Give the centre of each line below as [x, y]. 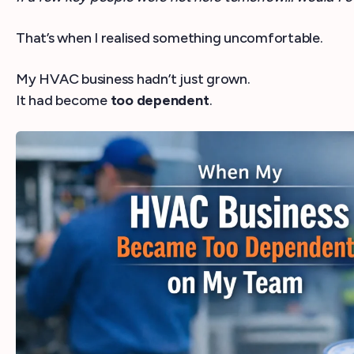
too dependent [160, 100]
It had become [63, 100]
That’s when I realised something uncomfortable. [169, 38]
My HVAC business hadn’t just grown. [133, 79]
